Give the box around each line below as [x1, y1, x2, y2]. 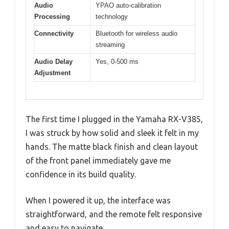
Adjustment [34, 68, 71, 77]
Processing [34, 12, 70, 20]
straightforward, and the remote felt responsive [26, 210, 202, 219]
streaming [96, 40, 125, 49]
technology [96, 12, 128, 20]
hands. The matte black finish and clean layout [26, 142, 198, 152]
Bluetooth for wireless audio [96, 29, 177, 37]
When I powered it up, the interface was [26, 196, 171, 205]
